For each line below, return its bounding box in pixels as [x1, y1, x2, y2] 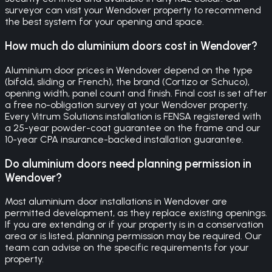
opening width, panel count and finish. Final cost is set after [5, 87, 267, 99]
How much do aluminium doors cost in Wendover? [5, 39, 257, 53]
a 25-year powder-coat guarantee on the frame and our [5, 121, 260, 134]
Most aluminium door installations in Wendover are [5, 195, 227, 208]
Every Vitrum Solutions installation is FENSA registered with [5, 110, 261, 122]
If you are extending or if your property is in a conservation [5, 219, 263, 231]
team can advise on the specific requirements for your [5, 242, 249, 254]
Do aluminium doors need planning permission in [5, 156, 251, 171]
